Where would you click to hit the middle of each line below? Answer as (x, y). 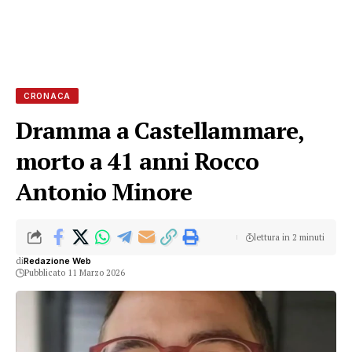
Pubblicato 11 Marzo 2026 (75, 273)
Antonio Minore (104, 192)
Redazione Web (57, 261)
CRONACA (47, 96)
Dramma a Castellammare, (160, 130)
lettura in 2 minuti (289, 237)
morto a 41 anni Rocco (137, 161)
